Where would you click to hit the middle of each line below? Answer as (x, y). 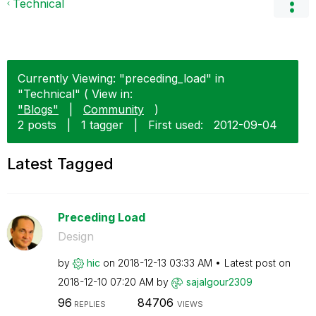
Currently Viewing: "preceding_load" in (121, 78)
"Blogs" (38, 109)
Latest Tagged (60, 164)
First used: (176, 125)
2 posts (37, 125)
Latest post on (257, 263)
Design (75, 236)
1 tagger (102, 125)
